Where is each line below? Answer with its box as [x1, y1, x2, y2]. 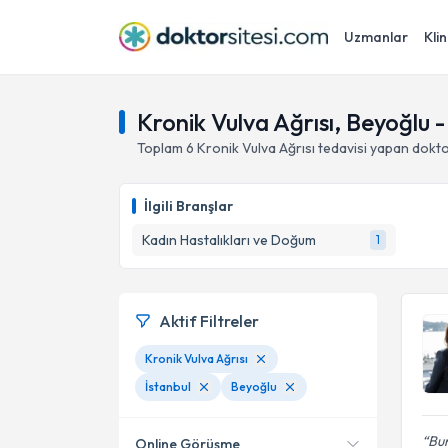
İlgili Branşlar [144, 197, 233, 215]
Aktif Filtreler [159, 311, 259, 331]
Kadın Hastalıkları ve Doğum [142, 231, 316, 249]
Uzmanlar [344, 28, 408, 46]
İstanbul [145, 379, 191, 394]
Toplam [137, 139, 186, 157]
